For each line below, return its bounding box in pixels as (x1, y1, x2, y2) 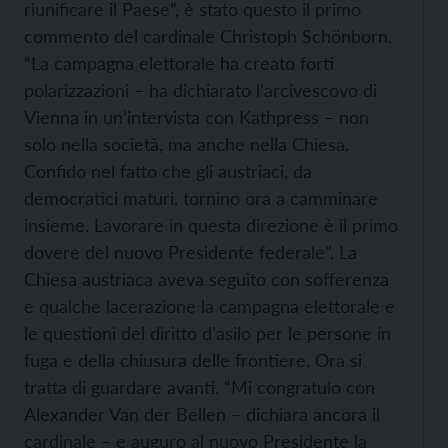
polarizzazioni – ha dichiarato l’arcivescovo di (24, 78, 377, 101)
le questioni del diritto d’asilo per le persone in (24, 321, 391, 344)
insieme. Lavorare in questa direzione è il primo (24, 213, 398, 236)
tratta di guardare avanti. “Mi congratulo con (24, 375, 375, 398)
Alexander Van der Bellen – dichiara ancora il (24, 402, 380, 425)
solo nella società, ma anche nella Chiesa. (24, 132, 349, 155)
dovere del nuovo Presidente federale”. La (24, 240, 357, 263)
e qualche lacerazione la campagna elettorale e (24, 294, 395, 317)
